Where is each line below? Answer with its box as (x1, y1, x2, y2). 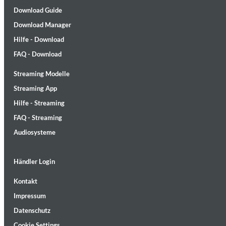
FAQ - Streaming (14, 113, 62, 122)
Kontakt (14, 177, 37, 185)
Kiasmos (29, 97, 54, 105)
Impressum (14, 191, 46, 200)
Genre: (29, 107, 48, 116)
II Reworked (29, 87, 64, 95)
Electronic (48, 107, 79, 116)
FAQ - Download (14, 49, 62, 58)
